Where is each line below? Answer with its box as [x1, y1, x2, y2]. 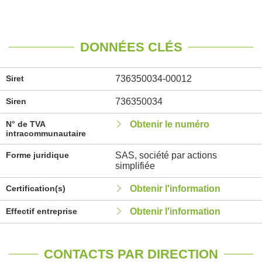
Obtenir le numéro [129, 119, 209, 129]
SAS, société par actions [115, 150, 217, 160]
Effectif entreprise [6, 206, 77, 216]
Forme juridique [6, 150, 69, 160]
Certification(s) [6, 184, 65, 193]
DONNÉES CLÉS [80, 40, 182, 54]
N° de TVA [6, 119, 45, 129]
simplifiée [115, 161, 155, 171]
